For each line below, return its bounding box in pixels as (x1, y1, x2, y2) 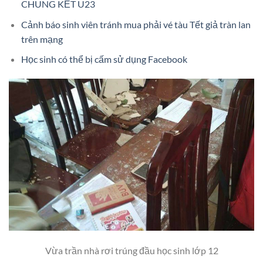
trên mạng (21, 33, 63, 45)
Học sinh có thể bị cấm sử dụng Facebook (21, 53, 187, 65)
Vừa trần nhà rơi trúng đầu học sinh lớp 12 (45, 245, 218, 256)
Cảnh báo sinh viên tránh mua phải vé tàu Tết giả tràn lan (21, 18, 251, 30)
